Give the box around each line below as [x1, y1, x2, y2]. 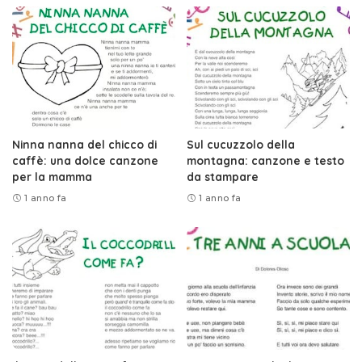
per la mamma [12, 170, 92, 184]
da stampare [187, 170, 259, 184]
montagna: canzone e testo [187, 154, 344, 168]
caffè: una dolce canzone [12, 154, 158, 168]
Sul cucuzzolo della [187, 137, 295, 152]
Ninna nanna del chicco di [12, 137, 157, 152]
